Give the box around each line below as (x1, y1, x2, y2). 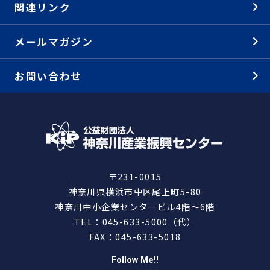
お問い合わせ (14, 68, 82, 83)
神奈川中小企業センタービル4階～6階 (55, 200, 215, 213)
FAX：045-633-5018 (89, 230, 181, 243)
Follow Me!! (111, 255, 159, 265)
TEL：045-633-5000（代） (74, 215, 196, 228)
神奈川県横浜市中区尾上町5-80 (68, 185, 202, 198)
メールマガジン (14, 34, 93, 49)
